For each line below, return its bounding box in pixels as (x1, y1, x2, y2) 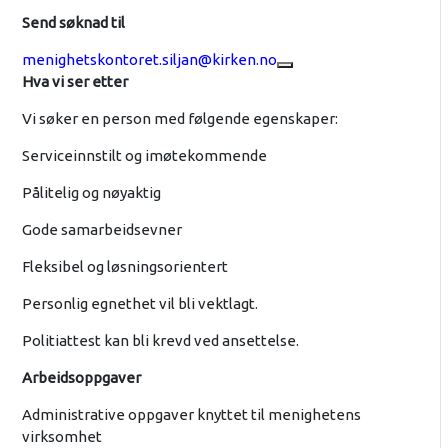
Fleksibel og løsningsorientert (21, 258, 228, 276)
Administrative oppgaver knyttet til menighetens (21, 406, 361, 424)
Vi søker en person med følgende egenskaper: (21, 110, 338, 128)
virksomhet (21, 428, 102, 446)
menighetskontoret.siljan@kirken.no (21, 51, 277, 69)
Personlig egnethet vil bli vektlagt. (21, 295, 258, 313)
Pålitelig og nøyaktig (21, 184, 161, 202)
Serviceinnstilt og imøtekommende (21, 147, 267, 165)
